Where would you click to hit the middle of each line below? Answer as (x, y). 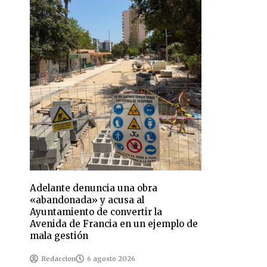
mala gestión (59, 236)
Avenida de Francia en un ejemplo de (114, 224)
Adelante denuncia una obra (94, 188)
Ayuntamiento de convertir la (96, 212)
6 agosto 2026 (111, 259)
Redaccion (59, 259)
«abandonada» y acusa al (87, 200)
